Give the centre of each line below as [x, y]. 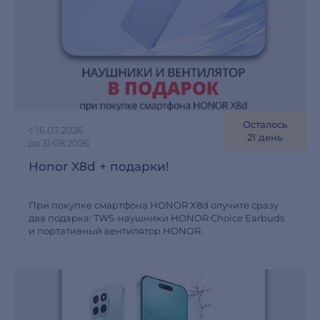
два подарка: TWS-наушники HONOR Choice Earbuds [156, 218]
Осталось [265, 124]
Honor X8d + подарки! [99, 166]
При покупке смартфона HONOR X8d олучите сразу [154, 205]
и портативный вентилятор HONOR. [116, 231]
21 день [265, 137]
